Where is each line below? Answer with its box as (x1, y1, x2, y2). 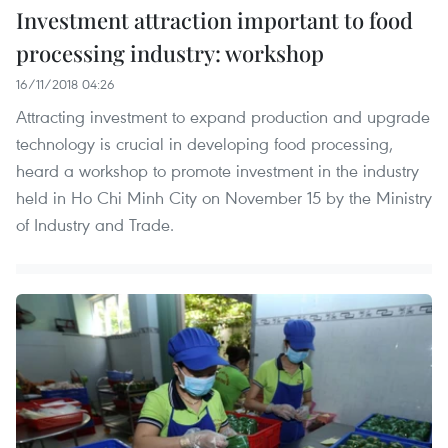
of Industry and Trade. (16, 213, 174, 237)
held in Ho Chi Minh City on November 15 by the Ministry (16, 186, 432, 210)
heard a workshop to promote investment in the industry (16, 159, 419, 183)
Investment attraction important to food (16, 5, 413, 36)
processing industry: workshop (16, 38, 324, 69)
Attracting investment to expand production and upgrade (16, 105, 430, 129)
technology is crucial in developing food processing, (16, 132, 393, 156)
